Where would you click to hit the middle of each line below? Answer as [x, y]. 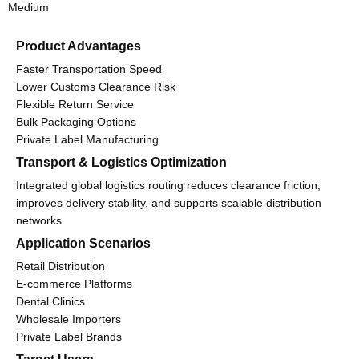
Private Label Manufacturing [87, 140]
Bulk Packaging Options [76, 122]
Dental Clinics [50, 302]
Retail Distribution [61, 266]
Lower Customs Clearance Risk [96, 87]
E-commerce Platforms [74, 284]
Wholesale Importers [69, 319]
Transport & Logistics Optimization [121, 163]
